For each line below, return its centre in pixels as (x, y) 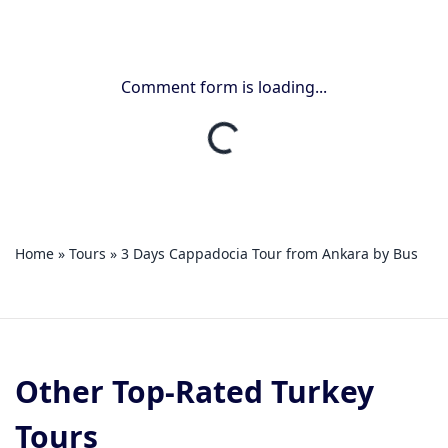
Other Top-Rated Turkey (194, 391)
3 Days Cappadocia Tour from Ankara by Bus (269, 253)
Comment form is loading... (224, 87)
